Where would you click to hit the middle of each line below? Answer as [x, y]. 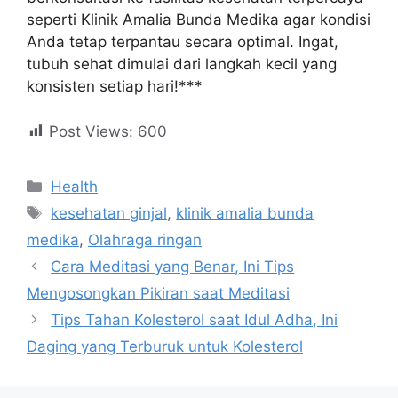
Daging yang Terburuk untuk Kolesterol [165, 346]
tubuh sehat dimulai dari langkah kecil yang [182, 64]
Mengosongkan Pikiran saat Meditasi [158, 293]
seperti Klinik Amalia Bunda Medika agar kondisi [199, 20]
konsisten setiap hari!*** [115, 86]
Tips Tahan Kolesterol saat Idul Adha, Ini [195, 319]
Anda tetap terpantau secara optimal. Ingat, [183, 42]
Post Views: [91, 131]
